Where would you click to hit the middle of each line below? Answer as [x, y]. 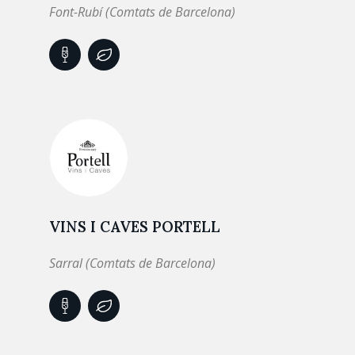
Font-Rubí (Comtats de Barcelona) [142, 12]
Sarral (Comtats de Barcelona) [132, 263]
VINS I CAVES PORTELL [135, 227]
